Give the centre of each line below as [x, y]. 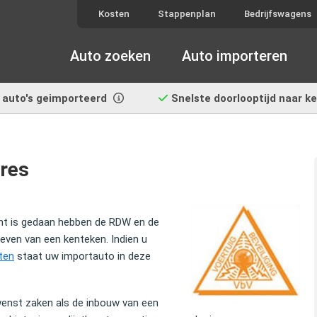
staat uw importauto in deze [82, 256]
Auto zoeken [110, 56]
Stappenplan [187, 14]
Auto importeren [235, 56]
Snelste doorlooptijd [224, 98]
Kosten [114, 14]
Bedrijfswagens [278, 14]
